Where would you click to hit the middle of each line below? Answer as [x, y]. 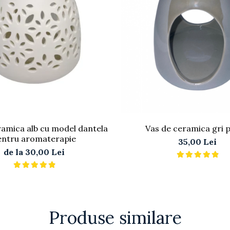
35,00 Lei [197, 142]
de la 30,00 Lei [34, 152]
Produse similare [115, 218]
